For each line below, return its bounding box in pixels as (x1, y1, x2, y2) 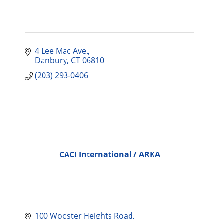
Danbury (35, 55, 67, 66)
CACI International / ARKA (59, 149, 160, 160)
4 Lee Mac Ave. (35, 45, 88, 56)
